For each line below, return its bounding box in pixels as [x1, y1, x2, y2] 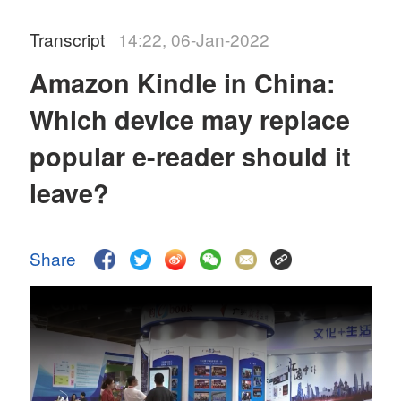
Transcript [30, 27, 110, 51]
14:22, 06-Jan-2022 [118, 27, 270, 51]
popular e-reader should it [30, 138, 352, 175]
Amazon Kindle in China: [30, 64, 337, 101]
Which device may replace [30, 101, 351, 138]
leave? [30, 175, 110, 211]
